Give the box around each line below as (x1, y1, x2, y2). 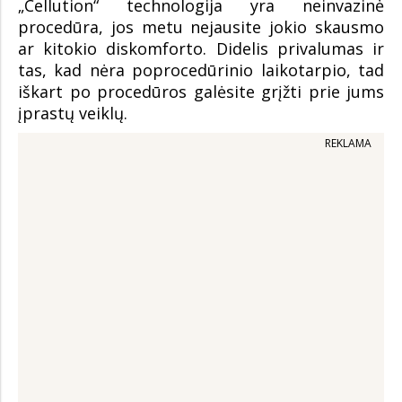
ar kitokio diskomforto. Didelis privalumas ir (18, 38, 384, 59)
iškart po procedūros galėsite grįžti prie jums (18, 81, 384, 102)
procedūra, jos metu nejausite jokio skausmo (18, 16, 384, 38)
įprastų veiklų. (18, 102, 127, 124)
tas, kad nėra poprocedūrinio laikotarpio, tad (18, 59, 384, 81)
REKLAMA (325, 135, 371, 151)
